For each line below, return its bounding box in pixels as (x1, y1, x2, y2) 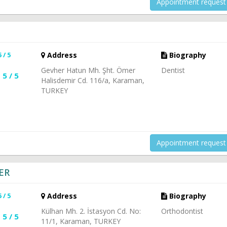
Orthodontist (161, 206, 204, 216)
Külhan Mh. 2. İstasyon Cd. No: (41, 206, 141, 216)
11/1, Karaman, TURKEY (41, 216, 121, 226)
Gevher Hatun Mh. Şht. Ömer (41, 65, 135, 75)
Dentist (161, 65, 185, 75)
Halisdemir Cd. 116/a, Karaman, (41, 75, 144, 85)
